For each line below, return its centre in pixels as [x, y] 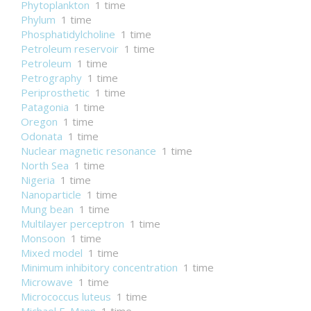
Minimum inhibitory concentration [99, 267]
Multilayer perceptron [73, 224]
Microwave [47, 282]
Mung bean [47, 209]
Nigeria [38, 180]
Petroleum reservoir [70, 49]
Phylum [38, 19]
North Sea [45, 165]
